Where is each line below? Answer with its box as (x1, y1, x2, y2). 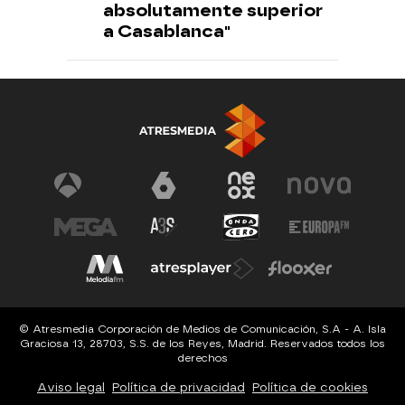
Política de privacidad (112, 380, 245, 394)
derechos (177, 352, 228, 365)
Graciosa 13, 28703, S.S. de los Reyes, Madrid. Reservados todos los (20, 337, 385, 351)
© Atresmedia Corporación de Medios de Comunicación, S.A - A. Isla (19, 323, 386, 336)
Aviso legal (37, 380, 105, 394)
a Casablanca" (103, 21, 231, 42)
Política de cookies (252, 380, 368, 394)
